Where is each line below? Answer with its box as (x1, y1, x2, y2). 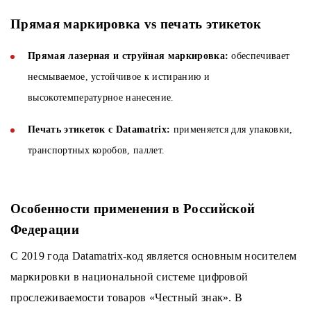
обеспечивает (228, 51, 290, 62)
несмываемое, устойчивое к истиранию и (28, 72, 210, 83)
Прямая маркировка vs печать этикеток (10, 17, 262, 32)
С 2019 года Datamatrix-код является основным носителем (10, 250, 297, 262)
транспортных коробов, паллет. (28, 145, 165, 156)
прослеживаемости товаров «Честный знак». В (10, 292, 243, 304)
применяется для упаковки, (170, 124, 293, 135)
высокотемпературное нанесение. (28, 92, 174, 103)
